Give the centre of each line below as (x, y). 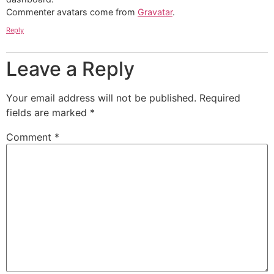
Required (220, 98)
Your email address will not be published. (101, 98)
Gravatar (155, 12)
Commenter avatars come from (72, 12)
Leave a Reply (70, 69)
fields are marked (48, 113)
